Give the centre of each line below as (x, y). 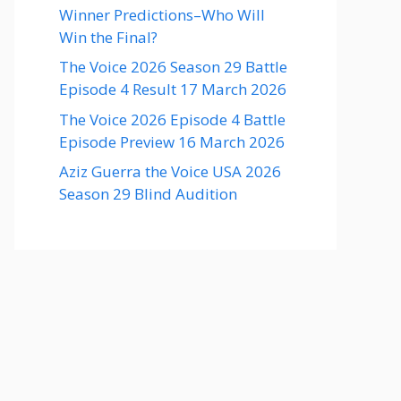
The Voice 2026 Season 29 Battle (173, 67)
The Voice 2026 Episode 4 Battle (172, 119)
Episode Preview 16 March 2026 (172, 141)
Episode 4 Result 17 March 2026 (173, 89)
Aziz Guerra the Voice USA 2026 (170, 171)
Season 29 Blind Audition (148, 194)
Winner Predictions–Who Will (162, 14)
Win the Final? (108, 37)
